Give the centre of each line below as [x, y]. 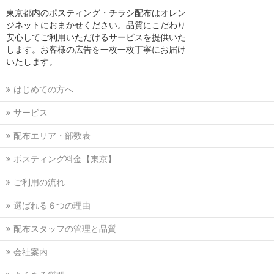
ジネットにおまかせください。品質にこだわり [96, 26]
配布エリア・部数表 [52, 136]
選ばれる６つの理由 [52, 206]
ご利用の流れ [39, 183]
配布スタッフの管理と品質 [65, 229]
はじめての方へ [43, 90]
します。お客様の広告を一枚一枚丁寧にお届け [96, 50]
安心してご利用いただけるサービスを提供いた [96, 38]
